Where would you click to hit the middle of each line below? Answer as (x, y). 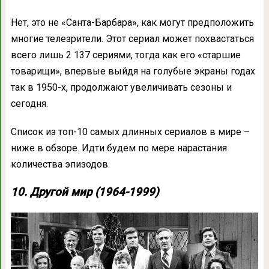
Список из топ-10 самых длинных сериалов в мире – (130, 131)
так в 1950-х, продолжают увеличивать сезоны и (121, 87)
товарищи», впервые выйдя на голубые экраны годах (133, 71)
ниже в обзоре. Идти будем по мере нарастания (119, 148)
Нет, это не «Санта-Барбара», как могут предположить (132, 22)
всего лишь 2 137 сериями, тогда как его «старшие (125, 55)
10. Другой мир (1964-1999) (85, 192)
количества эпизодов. (60, 164)
